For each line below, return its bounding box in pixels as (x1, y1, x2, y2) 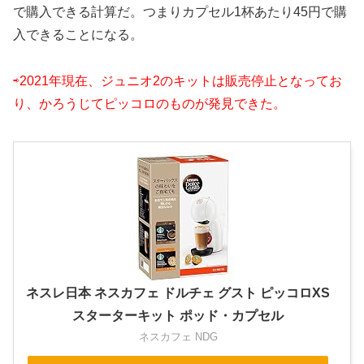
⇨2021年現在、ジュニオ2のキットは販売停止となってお (13, 73, 342, 88)
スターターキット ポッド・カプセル (72, 308, 284, 323)
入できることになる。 (13, 28, 143, 42)
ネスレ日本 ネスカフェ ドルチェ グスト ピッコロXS (26, 285, 330, 300)
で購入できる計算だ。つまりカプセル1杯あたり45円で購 (13, 5, 347, 19)
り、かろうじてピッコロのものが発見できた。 (13, 96, 286, 110)
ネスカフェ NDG (138, 330, 218, 343)
